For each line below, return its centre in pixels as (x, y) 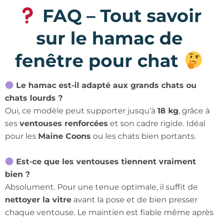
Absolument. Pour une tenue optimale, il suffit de (101, 187)
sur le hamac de (109, 38)
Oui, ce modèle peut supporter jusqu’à (81, 111)
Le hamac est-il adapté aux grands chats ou (105, 86)
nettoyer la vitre (38, 200)
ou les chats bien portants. (143, 136)
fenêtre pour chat (99, 61)
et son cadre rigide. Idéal (157, 124)
